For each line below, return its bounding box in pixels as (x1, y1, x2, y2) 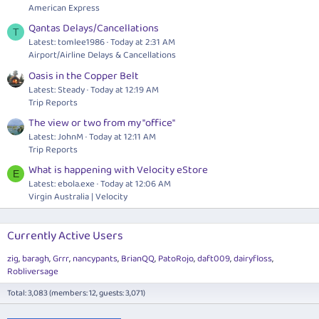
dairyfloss (234, 251, 272, 267)
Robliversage (7, 264, 58, 280)
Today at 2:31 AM (110, 35, 175, 51)
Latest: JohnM (28, 130, 83, 145)
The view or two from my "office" (28, 115, 175, 132)
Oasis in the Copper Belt (28, 67, 139, 85)
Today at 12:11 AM (89, 130, 156, 145)
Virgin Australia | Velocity (28, 189, 127, 205)
